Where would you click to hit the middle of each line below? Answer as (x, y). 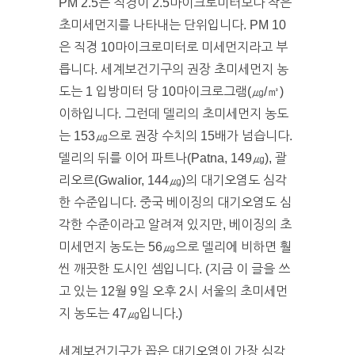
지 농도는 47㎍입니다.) (120, 314)
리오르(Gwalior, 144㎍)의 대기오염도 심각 (173, 181)
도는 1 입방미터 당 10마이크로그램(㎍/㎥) (171, 92)
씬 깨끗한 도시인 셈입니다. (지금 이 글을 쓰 (174, 269)
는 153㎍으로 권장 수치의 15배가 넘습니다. (176, 136)
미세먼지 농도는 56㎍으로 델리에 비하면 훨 (175, 247)
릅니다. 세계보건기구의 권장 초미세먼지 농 (174, 70)
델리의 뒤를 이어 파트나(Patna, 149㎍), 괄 (173, 158)
